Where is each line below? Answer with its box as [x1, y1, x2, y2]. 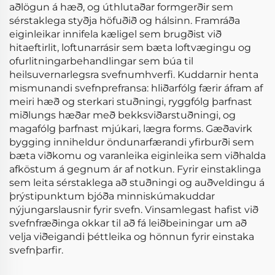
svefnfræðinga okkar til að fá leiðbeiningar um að [9, 217, 247, 229]
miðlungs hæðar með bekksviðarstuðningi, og [9, 109, 236, 121]
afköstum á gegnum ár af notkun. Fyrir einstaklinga [9, 163, 261, 175]
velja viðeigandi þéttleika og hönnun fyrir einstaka [9, 231, 254, 242]
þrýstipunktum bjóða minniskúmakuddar [9, 190, 215, 202]
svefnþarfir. [9, 244, 63, 256]
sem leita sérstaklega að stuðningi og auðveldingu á [9, 177, 265, 188]
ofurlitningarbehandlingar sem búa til [9, 55, 193, 67]
